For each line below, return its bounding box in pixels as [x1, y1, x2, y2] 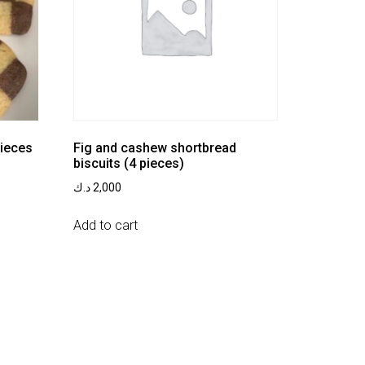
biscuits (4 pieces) [73, 156, 185, 172]
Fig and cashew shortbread [73, 140, 237, 156]
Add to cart [73, 217, 139, 233]
